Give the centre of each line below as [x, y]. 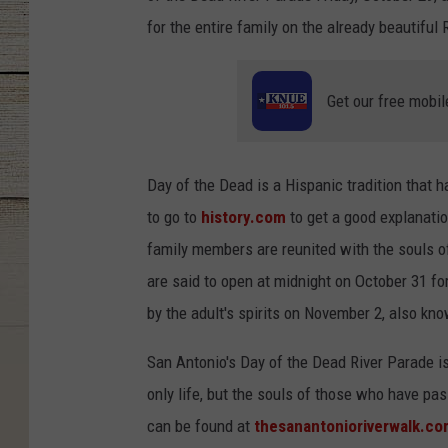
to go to [174, 216]
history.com [243, 216]
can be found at [200, 425]
